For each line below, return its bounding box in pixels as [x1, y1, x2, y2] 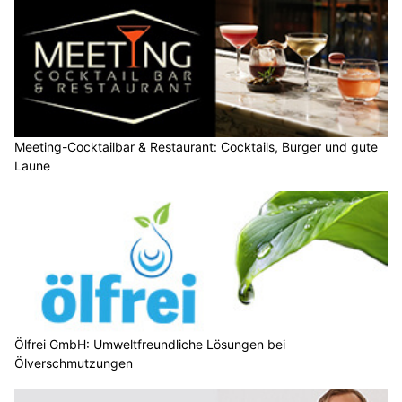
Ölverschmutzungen [14, 354, 133, 371]
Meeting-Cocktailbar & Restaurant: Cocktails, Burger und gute [14, 139, 378, 155]
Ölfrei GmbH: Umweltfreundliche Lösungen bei [14, 336, 285, 352]
